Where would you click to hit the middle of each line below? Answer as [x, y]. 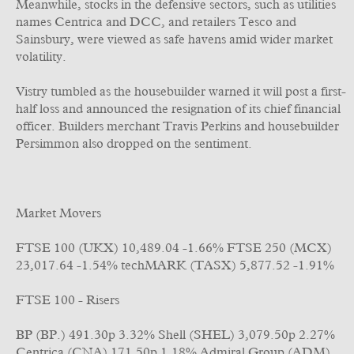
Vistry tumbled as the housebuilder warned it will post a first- [181, 92]
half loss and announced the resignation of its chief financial [178, 109]
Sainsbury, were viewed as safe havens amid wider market [174, 40]
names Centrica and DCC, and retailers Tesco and [156, 22]
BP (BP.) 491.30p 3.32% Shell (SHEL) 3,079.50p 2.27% [175, 335]
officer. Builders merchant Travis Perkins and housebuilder [177, 126]
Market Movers [58, 213]
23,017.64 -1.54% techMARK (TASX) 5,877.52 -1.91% [175, 265]
